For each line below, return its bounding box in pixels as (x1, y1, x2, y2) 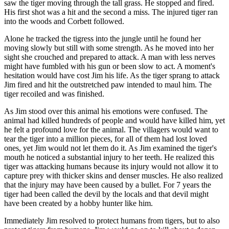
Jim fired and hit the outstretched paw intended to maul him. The (4, 80, 212, 89)
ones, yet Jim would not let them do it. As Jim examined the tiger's (4, 144, 217, 152)
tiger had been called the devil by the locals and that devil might (4, 190, 209, 198)
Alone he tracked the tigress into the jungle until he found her (4, 34, 201, 43)
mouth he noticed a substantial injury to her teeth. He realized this (4, 153, 214, 162)
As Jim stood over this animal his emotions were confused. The (4, 107, 208, 116)
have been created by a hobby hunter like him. (4, 199, 153, 208)
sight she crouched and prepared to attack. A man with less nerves (4, 53, 215, 61)
